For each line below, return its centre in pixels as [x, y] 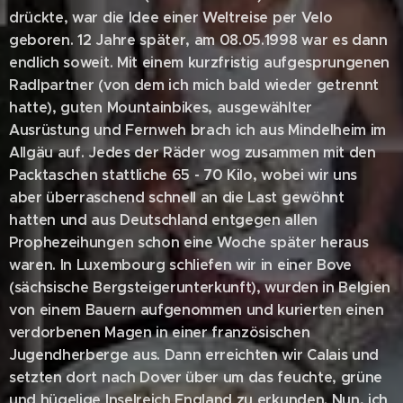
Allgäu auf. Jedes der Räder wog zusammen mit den [193, 152]
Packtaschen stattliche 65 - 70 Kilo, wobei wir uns [183, 175]
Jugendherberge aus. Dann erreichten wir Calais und [194, 355]
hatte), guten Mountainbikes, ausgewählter [161, 107]
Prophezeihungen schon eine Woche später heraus [189, 242]
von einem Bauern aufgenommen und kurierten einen [197, 310]
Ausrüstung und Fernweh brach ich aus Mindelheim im [197, 130]
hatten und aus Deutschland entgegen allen [163, 220]
